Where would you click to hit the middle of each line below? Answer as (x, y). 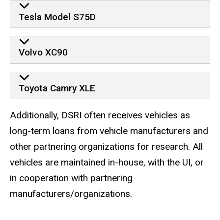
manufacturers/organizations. (71, 194)
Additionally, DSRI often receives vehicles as (100, 115)
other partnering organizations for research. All (106, 147)
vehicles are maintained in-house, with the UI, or (107, 163)
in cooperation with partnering (71, 178)
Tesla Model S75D (57, 17)
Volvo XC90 (43, 53)
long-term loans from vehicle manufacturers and (109, 131)
